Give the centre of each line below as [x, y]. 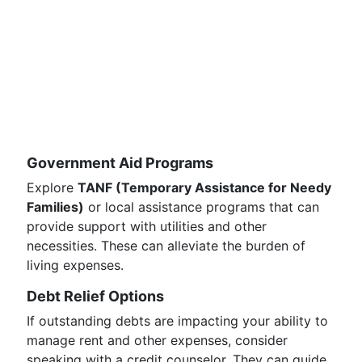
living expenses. [75, 265]
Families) [55, 207]
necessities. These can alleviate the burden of [166, 246]
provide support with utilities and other [147, 226]
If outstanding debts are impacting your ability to [177, 321]
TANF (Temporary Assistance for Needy [204, 187]
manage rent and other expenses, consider [157, 340]
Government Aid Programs [120, 163]
